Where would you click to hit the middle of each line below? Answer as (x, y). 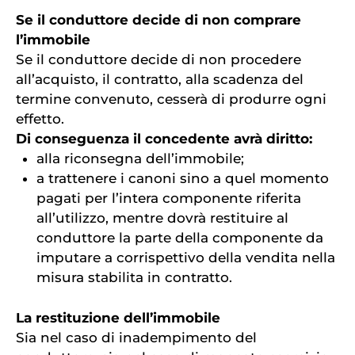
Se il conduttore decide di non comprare (158, 20)
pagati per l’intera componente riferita (168, 198)
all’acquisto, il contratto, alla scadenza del (160, 80)
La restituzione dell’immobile (118, 317)
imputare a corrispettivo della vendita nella (185, 258)
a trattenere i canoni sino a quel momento (182, 179)
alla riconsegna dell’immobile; (140, 159)
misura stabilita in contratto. (134, 278)
